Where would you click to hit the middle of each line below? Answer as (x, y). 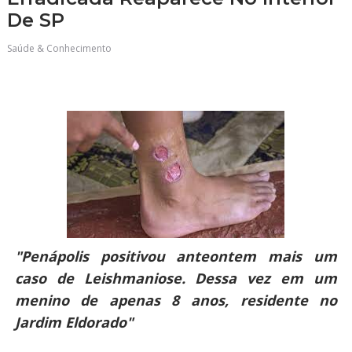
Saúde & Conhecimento (59, 48)
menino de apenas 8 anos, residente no (176, 300)
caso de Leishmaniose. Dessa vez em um (176, 278)
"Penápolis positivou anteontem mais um (176, 256)
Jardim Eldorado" (73, 322)
